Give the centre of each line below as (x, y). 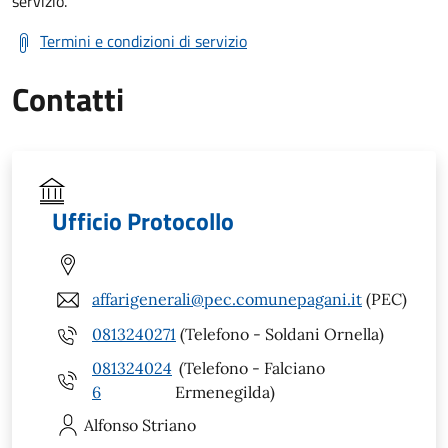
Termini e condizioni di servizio (143, 40)
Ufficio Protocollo (143, 220)
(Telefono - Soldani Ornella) (280, 334)
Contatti (68, 98)
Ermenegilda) (225, 391)
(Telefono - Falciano (250, 367)
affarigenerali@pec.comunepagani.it (227, 299)
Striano (169, 424)
